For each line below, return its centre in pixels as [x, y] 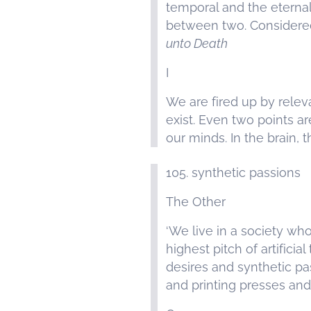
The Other [196, 202]
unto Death [197, 43]
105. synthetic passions [233, 173]
